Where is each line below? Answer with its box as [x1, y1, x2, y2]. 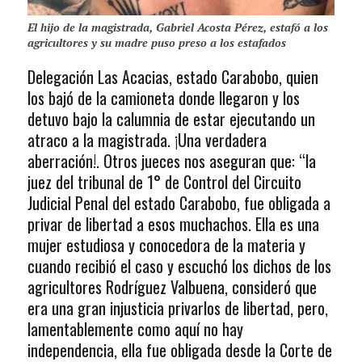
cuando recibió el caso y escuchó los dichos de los [27, 254, 331, 279]
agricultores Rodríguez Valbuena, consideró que [27, 275, 317, 300]
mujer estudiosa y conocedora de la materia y [27, 233, 305, 258]
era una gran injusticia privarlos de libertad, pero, [27, 296, 328, 321]
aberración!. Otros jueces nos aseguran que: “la [27, 149, 316, 174]
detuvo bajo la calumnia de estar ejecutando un [27, 107, 315, 132]
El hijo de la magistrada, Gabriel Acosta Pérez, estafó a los [27, 19, 328, 36]
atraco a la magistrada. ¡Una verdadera [27, 128, 267, 153]
